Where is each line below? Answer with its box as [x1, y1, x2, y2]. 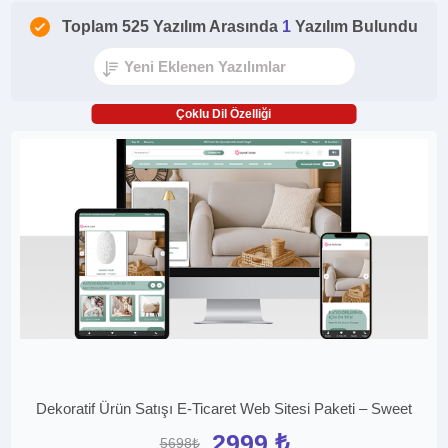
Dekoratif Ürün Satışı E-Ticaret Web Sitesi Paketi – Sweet [36, 400, 412, 418]
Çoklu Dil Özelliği [176, 107, 272, 121]
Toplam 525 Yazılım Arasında [62, 18, 282, 35]
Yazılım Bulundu [295, 18, 418, 35]
